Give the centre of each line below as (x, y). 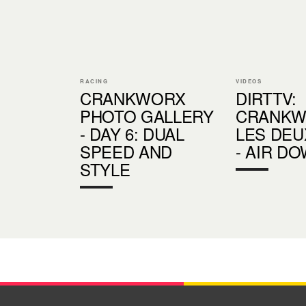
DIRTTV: (266, 98)
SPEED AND (126, 151)
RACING (94, 81)
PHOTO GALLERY (147, 115)
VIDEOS (249, 81)
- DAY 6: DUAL (132, 133)
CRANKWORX (133, 98)
